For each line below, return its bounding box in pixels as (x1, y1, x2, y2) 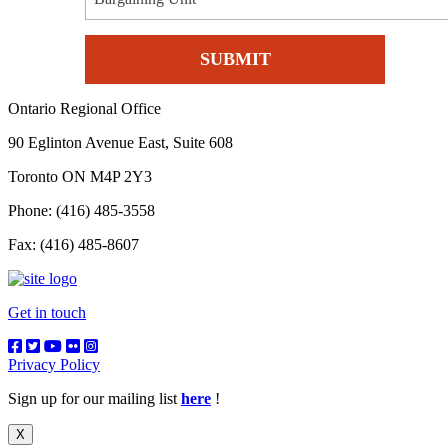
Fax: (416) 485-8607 (8, 236, 139, 254)
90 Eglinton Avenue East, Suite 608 (8, 134, 233, 152)
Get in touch (8, 304, 86, 322)
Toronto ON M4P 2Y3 (8, 168, 152, 186)
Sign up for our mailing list (8, 390, 181, 408)
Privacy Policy (8, 356, 100, 374)
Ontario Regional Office (8, 100, 161, 118)
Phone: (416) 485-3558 (8, 202, 155, 220)
